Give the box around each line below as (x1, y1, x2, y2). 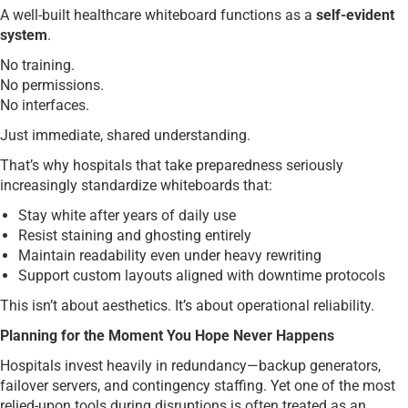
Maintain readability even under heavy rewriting (18, 246, 321, 264)
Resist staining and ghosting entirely (18, 226, 251, 244)
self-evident (316, 5, 394, 24)
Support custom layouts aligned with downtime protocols (18, 266, 385, 284)
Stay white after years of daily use (18, 206, 236, 224)
